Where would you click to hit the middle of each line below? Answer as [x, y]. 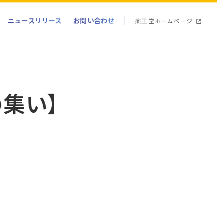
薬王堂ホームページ [164, 20]
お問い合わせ [94, 20]
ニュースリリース [35, 20]
